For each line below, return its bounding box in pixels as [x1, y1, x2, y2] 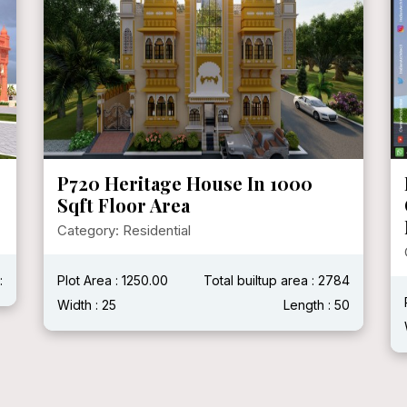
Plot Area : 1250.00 [57, 272, 168, 288]
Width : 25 [57, 296, 116, 313]
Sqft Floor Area [57, 192, 190, 217]
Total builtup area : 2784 [203, 272, 350, 288]
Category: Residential [57, 221, 191, 239]
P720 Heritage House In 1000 [57, 170, 313, 195]
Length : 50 [283, 296, 350, 313]
